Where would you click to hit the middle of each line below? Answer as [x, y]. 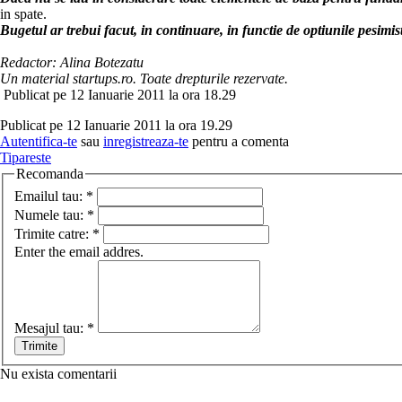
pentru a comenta [239, 142]
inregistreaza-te [146, 142]
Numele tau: [51, 214]
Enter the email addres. [79, 251]
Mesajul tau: [51, 328]
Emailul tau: [50, 196]
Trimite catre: [53, 233]
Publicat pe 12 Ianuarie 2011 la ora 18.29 [120, 95]
